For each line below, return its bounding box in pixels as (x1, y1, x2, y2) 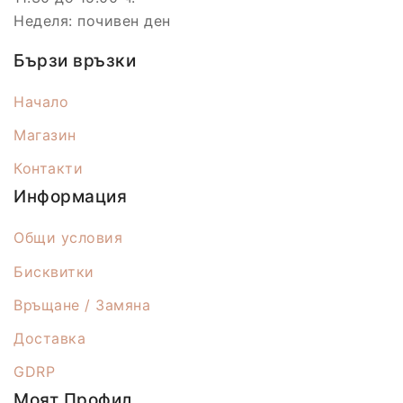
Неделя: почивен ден (13, 11, 171, 30)
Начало (13, 93, 68, 112)
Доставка (13, 329, 85, 348)
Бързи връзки (13, 49, 136, 71)
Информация (13, 186, 127, 208)
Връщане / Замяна (13, 296, 150, 315)
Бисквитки (13, 262, 94, 281)
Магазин (13, 126, 76, 145)
